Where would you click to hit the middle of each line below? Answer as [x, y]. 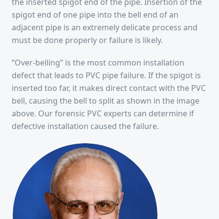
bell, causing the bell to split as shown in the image [106, 101]
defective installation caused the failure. [85, 126]
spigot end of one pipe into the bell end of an [95, 15]
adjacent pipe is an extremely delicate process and [105, 27]
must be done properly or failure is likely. [87, 40]
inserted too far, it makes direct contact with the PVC [109, 88]
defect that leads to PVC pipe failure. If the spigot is [106, 75]
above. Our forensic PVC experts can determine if [103, 113]
